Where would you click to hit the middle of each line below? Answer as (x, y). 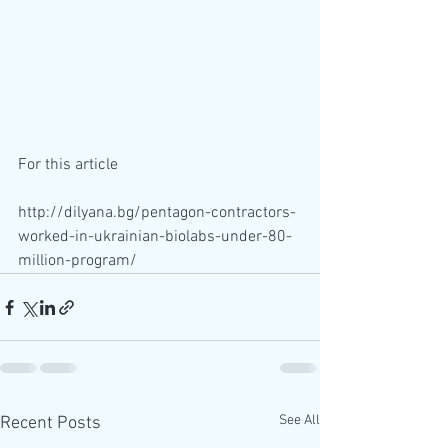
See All (299, 421)
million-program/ (77, 261)
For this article (70, 165)
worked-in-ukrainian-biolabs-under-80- (155, 237)
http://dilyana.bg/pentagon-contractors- (157, 213)
